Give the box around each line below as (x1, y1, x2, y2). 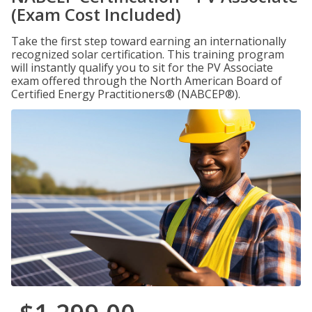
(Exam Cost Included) (11, 3, 181, 26)
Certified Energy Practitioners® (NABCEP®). (11, 86, 240, 102)
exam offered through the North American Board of (11, 73, 282, 88)
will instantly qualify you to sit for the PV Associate (11, 60, 273, 75)
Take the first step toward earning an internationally (11, 33, 286, 49)
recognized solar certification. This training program (11, 47, 284, 62)
